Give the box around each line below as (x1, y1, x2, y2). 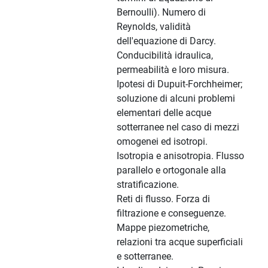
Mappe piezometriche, (117, 222, 209, 234)
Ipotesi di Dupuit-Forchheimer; (117, 78, 242, 90)
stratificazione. (117, 179, 179, 191)
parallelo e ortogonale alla (117, 165, 226, 176)
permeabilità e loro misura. (117, 64, 229, 76)
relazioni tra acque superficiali (117, 236, 243, 248)
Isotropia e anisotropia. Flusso (117, 150, 244, 162)
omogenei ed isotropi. (117, 136, 208, 148)
